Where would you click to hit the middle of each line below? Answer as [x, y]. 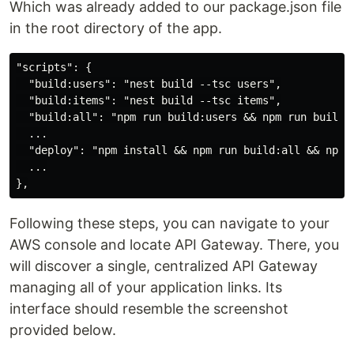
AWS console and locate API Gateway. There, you [174, 245]
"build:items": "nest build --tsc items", [149, 100]
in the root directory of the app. [116, 28]
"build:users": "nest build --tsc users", [149, 84]
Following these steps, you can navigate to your [169, 223]
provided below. [63, 330]
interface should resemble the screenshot [149, 309]
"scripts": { [54, 67]
